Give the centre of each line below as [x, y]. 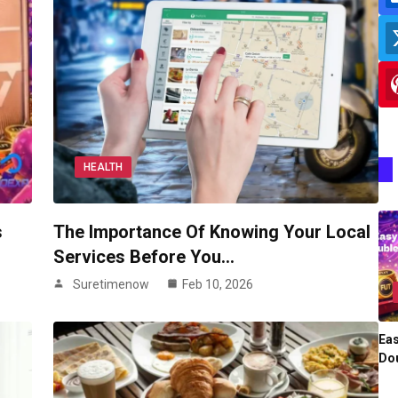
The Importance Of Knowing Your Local [211, 232]
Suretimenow [111, 285]
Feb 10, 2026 [217, 285]
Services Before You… [143, 257]
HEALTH [103, 167]
